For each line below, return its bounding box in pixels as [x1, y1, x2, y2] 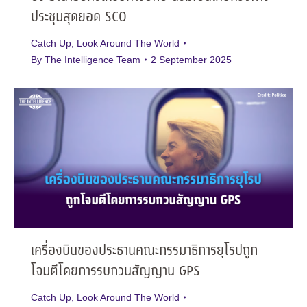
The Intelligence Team [45, 53, 140, 65]
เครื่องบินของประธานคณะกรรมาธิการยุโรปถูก [31, 240, 258, 262]
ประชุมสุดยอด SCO [31, 6, 127, 28]
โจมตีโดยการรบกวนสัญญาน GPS [31, 260, 200, 282]
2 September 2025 [151, 53, 232, 65]
